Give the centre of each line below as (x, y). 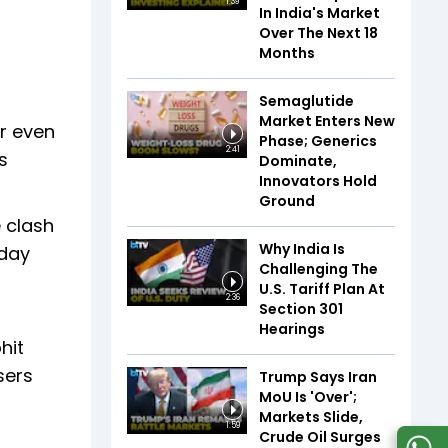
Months (287, 52)
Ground (287, 200)
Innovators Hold (318, 180)
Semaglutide (306, 100)
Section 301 (301, 308)
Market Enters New (327, 120)
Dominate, (298, 160)
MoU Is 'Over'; (308, 396)
